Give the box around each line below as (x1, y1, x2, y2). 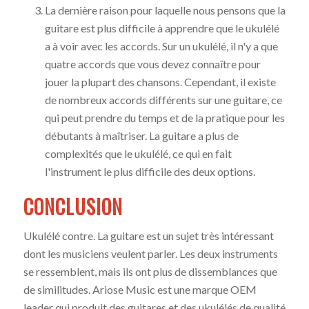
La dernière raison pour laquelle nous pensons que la (44, 3, 286, 17)
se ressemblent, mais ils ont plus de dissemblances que (23, 264, 277, 278)
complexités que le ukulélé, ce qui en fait (44, 147, 232, 161)
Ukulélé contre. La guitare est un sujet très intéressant (23, 228, 274, 242)
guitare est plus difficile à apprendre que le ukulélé (44, 21, 279, 35)
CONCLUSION (23, 192, 128, 221)
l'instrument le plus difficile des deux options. (44, 165, 259, 179)
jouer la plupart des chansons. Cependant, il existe (44, 75, 276, 89)
